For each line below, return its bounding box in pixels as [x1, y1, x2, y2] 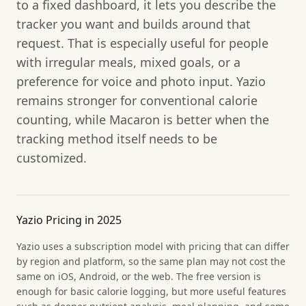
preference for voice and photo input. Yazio [16, 72, 266, 89]
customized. [16, 149, 87, 166]
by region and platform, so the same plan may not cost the [16, 254, 286, 268]
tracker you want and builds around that [16, 15, 251, 32]
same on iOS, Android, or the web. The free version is [16, 269, 261, 283]
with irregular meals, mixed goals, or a [16, 53, 240, 70]
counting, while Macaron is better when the [16, 111, 269, 128]
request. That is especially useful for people [16, 34, 268, 51]
